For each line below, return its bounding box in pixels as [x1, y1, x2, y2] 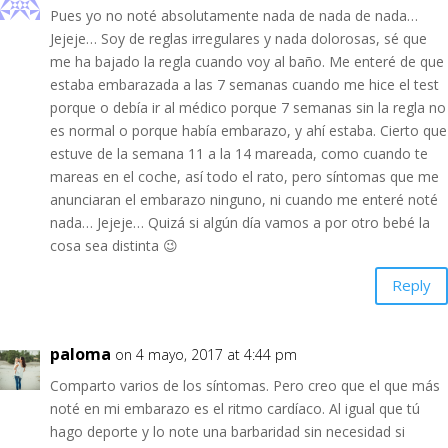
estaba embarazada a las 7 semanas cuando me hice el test [50, 74, 439, 94]
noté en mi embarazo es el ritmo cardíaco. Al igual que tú [50, 398, 420, 418]
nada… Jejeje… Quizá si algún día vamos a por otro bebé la [50, 212, 430, 232]
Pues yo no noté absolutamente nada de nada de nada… [50, 5, 418, 25]
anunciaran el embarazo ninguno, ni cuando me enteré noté [50, 189, 438, 209]
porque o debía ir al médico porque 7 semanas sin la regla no [50, 97, 446, 117]
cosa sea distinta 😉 [50, 235, 178, 255]
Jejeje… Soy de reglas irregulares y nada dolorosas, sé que [50, 28, 427, 48]
